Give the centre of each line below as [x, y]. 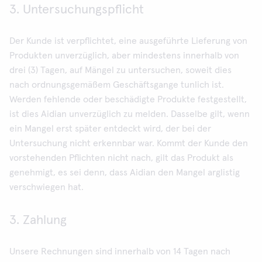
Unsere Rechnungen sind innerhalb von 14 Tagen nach [120, 251]
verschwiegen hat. [46, 187]
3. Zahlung [38, 220]
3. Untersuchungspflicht [77, 10]
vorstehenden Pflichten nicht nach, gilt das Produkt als [121, 158]
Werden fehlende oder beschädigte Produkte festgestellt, [128, 99]
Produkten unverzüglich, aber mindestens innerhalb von [124, 56]
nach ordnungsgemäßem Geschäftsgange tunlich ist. [117, 85]
